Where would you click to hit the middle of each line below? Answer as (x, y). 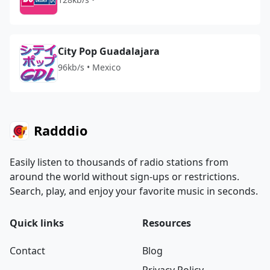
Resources (167, 223)
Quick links (37, 223)
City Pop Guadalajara (109, 51)
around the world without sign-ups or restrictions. (124, 177)
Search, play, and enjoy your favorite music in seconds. (134, 191)
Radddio (61, 130)
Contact (27, 251)
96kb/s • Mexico (89, 67)
